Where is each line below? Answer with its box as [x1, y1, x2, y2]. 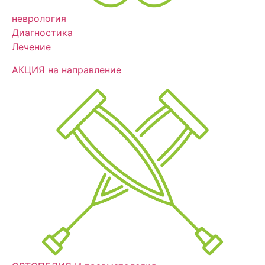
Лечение [12, 41, 51, 53]
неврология [12, 12, 66, 25]
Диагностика [12, 27, 73, 39]
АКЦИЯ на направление [12, 63, 121, 76]
